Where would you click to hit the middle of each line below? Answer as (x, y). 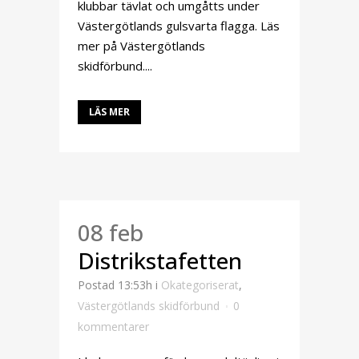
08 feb (111, 232)
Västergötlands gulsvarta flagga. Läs (179, 26)
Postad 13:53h (115, 285)
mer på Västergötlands (141, 46)
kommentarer (113, 327)
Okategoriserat (200, 285)
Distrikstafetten (160, 260)
